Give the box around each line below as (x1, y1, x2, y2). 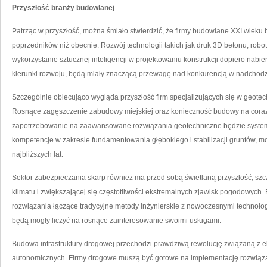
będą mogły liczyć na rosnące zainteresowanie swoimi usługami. (12, 216, 221, 225)
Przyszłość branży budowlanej (12, 4, 114, 12)
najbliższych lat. (12, 150, 63, 159)
